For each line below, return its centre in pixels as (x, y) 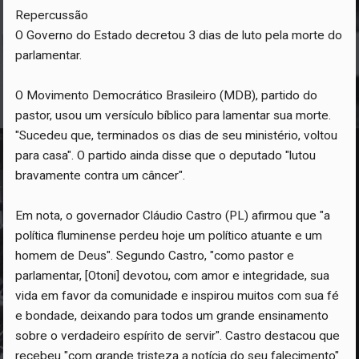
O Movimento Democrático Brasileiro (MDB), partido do (167, 96)
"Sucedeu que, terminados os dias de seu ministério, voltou (177, 136)
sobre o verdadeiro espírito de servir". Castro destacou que (178, 336)
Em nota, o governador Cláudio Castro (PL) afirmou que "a (173, 216)
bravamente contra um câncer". (101, 176)
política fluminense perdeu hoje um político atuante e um (169, 236)
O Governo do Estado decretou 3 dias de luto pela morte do (179, 36)
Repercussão (52, 16)
